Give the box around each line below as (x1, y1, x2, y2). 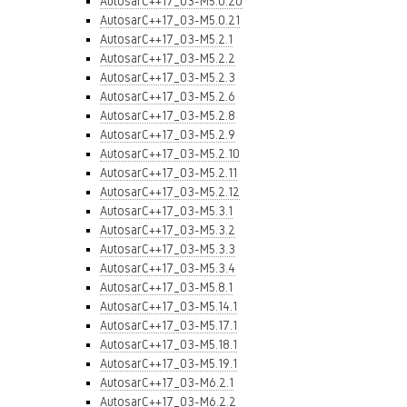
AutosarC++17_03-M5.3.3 (100, 242, 235, 256)
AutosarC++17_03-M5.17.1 (100, 318, 237, 333)
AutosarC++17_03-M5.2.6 (100, 89, 235, 104)
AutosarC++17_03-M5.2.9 (100, 127, 235, 142)
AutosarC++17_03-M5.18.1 (100, 337, 237, 352)
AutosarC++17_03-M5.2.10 (100, 146, 240, 161)
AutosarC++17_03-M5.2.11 (100, 165, 237, 180)
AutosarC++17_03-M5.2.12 (100, 184, 240, 199)
